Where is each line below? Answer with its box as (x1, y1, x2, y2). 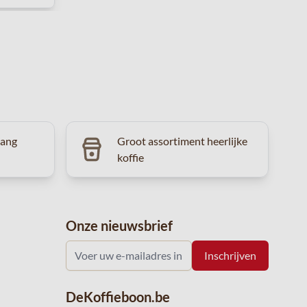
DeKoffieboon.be (66, 288, 170, 305)
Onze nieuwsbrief (66, 217, 173, 234)
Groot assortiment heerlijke (117, 134, 248, 147)
